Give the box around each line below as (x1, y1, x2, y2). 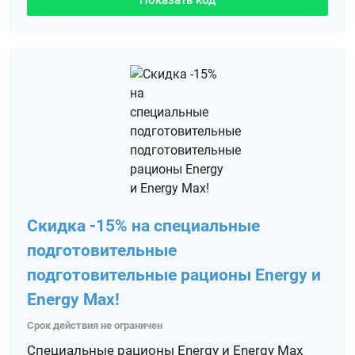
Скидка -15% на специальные (27, 216, 261, 235)
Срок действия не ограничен (27, 319, 163, 331)
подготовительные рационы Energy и (27, 265, 322, 284)
